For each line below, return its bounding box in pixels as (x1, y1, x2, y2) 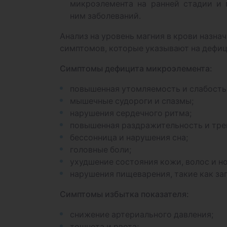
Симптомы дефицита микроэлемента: (60, 63, 212, 73)
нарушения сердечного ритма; (70, 108, 192, 118)
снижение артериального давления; (70, 209, 213, 219)
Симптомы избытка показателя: (60, 189, 189, 199)
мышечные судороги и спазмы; (70, 96, 194, 106)
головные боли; (70, 144, 131, 155)
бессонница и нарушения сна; (70, 132, 188, 142)
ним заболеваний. (70, 11, 141, 21)
